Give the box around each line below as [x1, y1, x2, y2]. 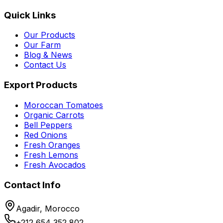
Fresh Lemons [24, 149, 78, 160]
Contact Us [24, 60, 66, 70]
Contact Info [4, 179, 61, 191]
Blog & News [24, 50, 72, 60]
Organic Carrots [24, 110, 84, 120]
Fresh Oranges [24, 139, 80, 150]
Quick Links [4, 9, 56, 21]
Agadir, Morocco [16, 204, 80, 214]
